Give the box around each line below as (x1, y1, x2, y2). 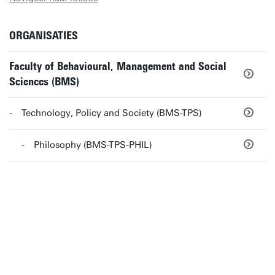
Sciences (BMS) (9, 75, 79, 88)
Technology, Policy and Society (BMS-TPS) (21, 107, 202, 118)
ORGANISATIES (9, 29, 78, 42)
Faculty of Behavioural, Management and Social (9, 60, 227, 73)
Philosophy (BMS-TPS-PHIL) (34, 139, 152, 150)
